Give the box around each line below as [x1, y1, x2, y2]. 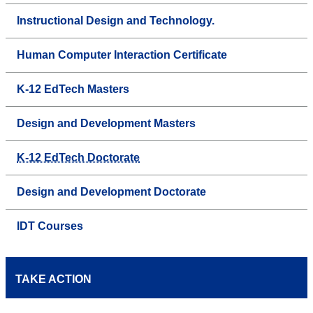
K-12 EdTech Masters [17, 82, 129, 95]
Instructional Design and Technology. [17, 14, 214, 27]
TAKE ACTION [15, 272, 92, 285]
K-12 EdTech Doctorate [17, 151, 140, 163]
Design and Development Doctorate [17, 185, 206, 198]
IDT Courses [17, 219, 83, 232]
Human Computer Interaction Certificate [17, 48, 227, 61]
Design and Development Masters [17, 117, 196, 129]
